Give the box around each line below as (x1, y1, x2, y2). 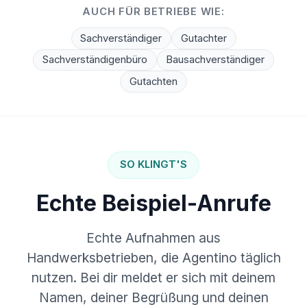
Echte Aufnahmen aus (86, 229, 221, 246)
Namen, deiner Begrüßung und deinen (38, 288, 269, 306)
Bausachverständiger (166, 53, 265, 66)
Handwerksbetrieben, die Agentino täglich (26, 249, 281, 266)
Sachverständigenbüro (42, 53, 147, 66)
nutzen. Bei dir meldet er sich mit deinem (32, 269, 275, 286)
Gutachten (130, 75, 177, 88)
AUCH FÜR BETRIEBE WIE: (82, 5, 225, 18)
